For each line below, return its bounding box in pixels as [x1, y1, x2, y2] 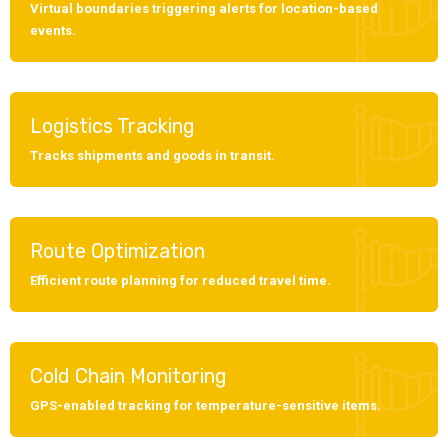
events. [30, 23, 76, 38]
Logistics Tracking [30, 114, 195, 138]
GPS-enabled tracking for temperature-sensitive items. [30, 398, 381, 413]
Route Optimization [30, 239, 205, 263]
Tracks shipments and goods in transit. [30, 148, 275, 163]
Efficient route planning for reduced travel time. [30, 273, 331, 288]
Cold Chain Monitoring [30, 364, 227, 388]
